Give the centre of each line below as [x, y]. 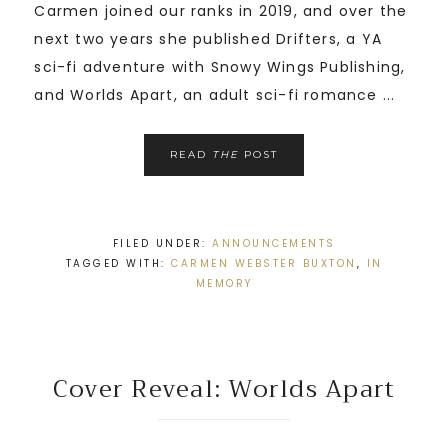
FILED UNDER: [162, 244]
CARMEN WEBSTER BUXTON [264, 264]
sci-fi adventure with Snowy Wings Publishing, [220, 67]
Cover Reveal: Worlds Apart [224, 389]
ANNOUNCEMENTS [274, 244]
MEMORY [224, 284]
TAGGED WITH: [118, 264]
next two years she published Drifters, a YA [208, 39]
